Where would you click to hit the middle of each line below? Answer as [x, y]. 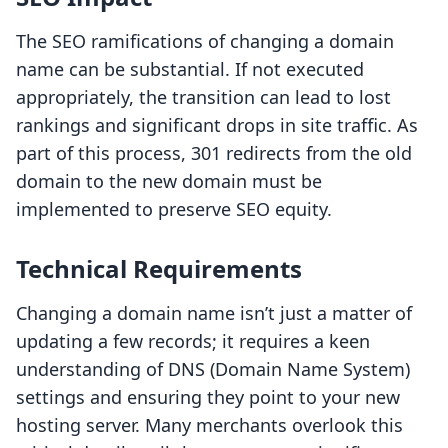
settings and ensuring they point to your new [208, 397]
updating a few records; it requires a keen [193, 341]
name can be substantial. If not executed [190, 69]
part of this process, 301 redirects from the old [214, 153]
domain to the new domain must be [169, 181]
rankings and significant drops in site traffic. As [217, 125]
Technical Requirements [159, 269]
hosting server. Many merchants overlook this [209, 425]
